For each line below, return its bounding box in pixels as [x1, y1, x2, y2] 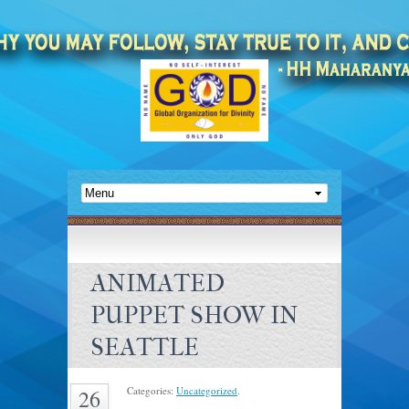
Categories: [127, 383, 176, 397]
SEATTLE [90, 332, 199, 362]
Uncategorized [176, 383, 237, 397]
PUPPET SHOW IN [90, 300, 299, 330]
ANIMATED [90, 268, 225, 298]
